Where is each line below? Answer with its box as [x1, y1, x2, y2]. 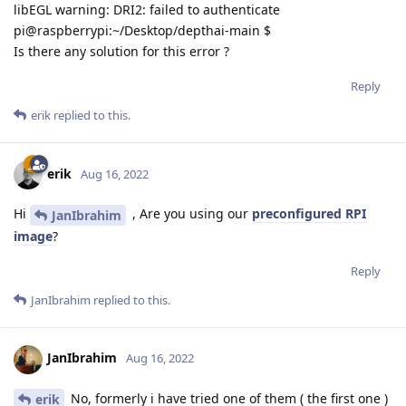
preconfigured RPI [252, 204, 366, 222]
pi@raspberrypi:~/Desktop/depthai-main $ [14, 21, 271, 39]
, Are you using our [129, 204, 252, 222]
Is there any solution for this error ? [14, 42, 229, 60]
